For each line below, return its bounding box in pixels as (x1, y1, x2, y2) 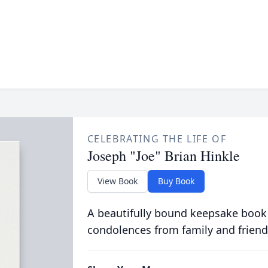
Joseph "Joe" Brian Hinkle (87, 146, 240, 165)
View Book (97, 175, 138, 187)
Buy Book (157, 175, 194, 187)
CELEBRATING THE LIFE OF (87, 132, 227, 145)
